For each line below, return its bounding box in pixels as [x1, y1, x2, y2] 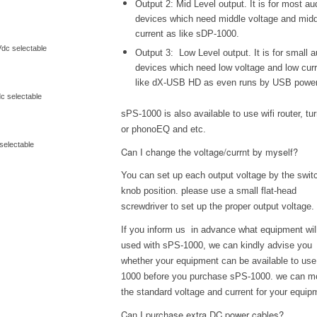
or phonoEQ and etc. [121, 124, 207, 135]
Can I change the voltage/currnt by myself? [121, 145, 299, 159]
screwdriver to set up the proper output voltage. [121, 201, 315, 212]
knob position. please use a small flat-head [121, 185, 297, 197]
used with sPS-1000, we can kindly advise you [121, 240, 313, 251]
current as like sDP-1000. [135, 28, 240, 40]
